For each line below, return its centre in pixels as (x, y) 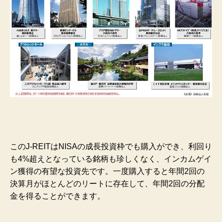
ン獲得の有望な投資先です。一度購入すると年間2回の (107, 171)
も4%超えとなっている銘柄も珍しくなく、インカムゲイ (111, 159)
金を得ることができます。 (57, 196)
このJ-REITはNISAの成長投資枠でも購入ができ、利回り (111, 147)
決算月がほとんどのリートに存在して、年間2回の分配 (107, 184)
